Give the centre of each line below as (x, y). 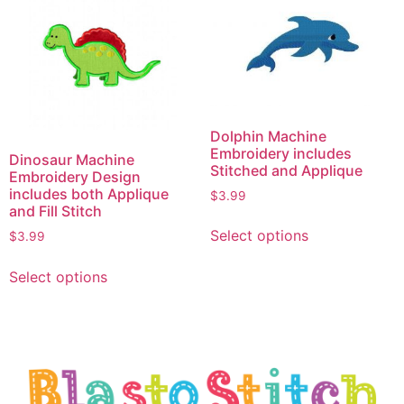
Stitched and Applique (286, 170)
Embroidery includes (280, 153)
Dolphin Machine (268, 136)
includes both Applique (89, 194)
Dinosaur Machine (72, 160)
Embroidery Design (75, 177)
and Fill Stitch (55, 211)
